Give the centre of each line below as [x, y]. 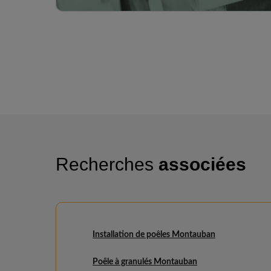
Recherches [107, 164]
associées [202, 164]
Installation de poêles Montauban [154, 235]
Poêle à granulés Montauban [145, 262]
